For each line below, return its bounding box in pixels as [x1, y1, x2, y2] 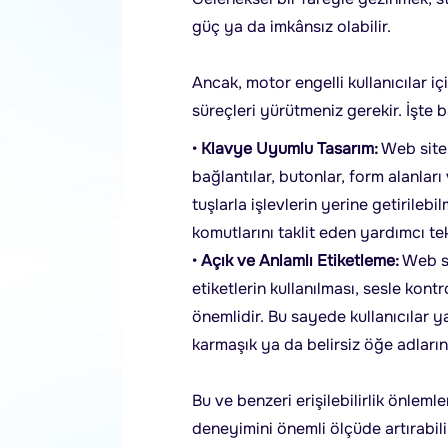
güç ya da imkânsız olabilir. [192, 16, 391, 37]
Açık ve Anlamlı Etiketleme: [201, 250, 399, 271]
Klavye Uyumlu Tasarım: [201, 138, 378, 159]
